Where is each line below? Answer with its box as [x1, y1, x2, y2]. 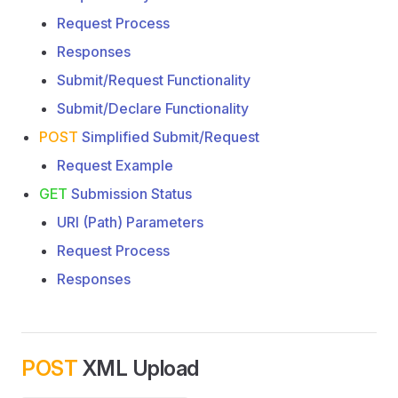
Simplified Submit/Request [78, 128, 259, 146]
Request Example [57, 156, 173, 174]
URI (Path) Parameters [57, 213, 203, 231]
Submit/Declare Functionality [57, 99, 249, 117]
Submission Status [68, 185, 192, 203]
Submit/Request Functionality [57, 71, 251, 89]
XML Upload [77, 355, 199, 381]
